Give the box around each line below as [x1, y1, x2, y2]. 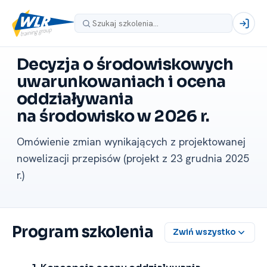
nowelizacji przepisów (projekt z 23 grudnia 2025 [17, 151, 249, 165]
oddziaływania [17, 89, 133, 109]
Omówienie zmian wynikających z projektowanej [17, 135, 246, 148]
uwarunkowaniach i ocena [17, 72, 226, 92]
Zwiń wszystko [173, 227, 236, 238]
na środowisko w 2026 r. [17, 106, 210, 126]
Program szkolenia [12, 222, 154, 242]
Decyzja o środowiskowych [17, 54, 234, 74]
